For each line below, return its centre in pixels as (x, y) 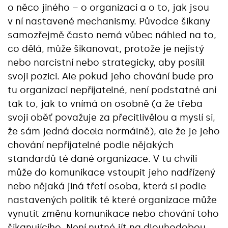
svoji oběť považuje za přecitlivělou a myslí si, (111, 117)
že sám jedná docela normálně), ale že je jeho (114, 131)
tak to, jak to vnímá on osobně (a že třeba (105, 104)
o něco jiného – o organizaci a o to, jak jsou (108, 7)
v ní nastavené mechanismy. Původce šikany (109, 21)
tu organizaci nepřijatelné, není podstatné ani (112, 90)
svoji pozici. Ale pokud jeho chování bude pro (111, 76)
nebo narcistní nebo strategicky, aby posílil (106, 62)
